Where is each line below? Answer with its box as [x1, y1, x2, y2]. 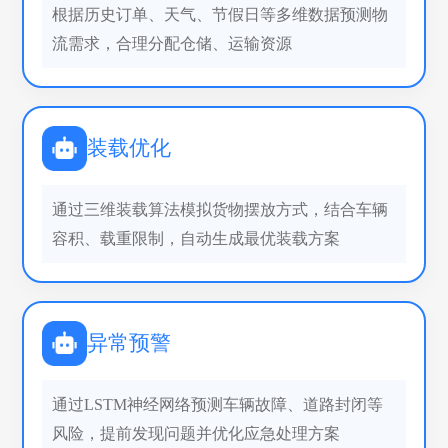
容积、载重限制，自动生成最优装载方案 [52, 229, 341, 247]
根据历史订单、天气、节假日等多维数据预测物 [52, 5, 389, 23]
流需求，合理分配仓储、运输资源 [52, 34, 293, 52]
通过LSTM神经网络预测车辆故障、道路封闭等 [52, 395, 384, 413]
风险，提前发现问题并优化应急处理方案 [52, 424, 341, 442]
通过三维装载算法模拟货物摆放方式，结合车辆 [52, 200, 389, 218]
